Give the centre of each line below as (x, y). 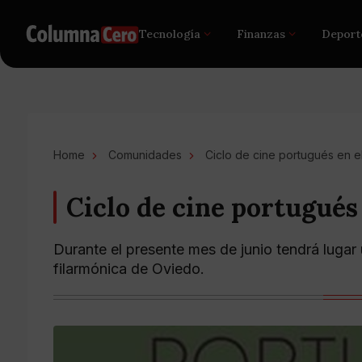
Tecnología (170, 34)
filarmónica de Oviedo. (129, 269)
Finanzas (261, 34)
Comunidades (145, 155)
